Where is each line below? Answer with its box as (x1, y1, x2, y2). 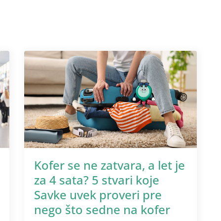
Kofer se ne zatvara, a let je (34, 156, 185, 173)
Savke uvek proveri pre (34, 186, 162, 203)
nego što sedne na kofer (34, 201, 170, 218)
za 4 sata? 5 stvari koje (34, 171, 159, 188)
